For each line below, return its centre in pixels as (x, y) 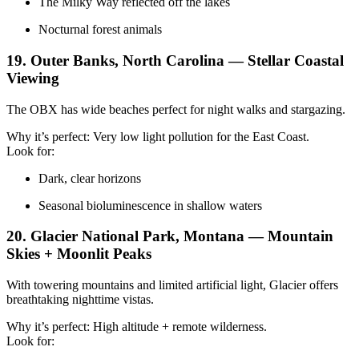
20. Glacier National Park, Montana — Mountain (170, 236)
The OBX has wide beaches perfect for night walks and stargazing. (176, 109)
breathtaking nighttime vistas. (80, 300)
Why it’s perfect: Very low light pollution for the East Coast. (158, 136)
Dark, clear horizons (90, 178)
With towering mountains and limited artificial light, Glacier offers (172, 285)
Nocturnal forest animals (100, 30)
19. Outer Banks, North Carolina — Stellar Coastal (175, 61)
